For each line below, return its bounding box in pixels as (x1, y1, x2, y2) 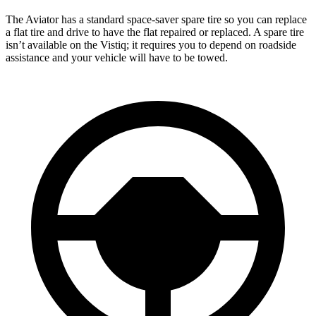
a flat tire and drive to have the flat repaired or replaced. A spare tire (6, 25, 304, 38)
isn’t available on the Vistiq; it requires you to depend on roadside (6, 38, 296, 51)
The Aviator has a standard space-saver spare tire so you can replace (6, 13, 307, 25)
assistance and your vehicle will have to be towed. (6, 51, 228, 63)
